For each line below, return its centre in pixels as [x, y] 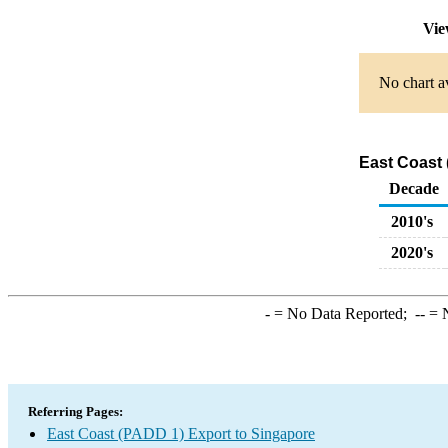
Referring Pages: [75, 411]
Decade [414, 188]
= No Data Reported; [342, 313]
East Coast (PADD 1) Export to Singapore [181, 433]
